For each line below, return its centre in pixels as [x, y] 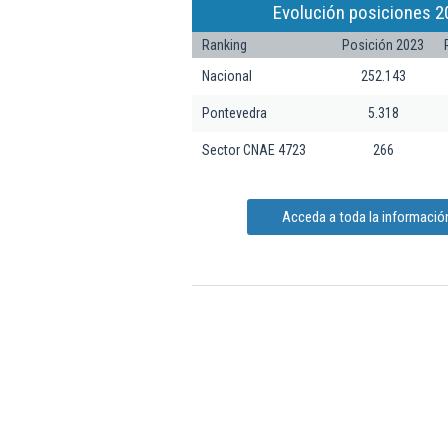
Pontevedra [234, 112]
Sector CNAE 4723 [254, 149]
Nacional [227, 75]
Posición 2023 [383, 44]
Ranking [224, 44]
